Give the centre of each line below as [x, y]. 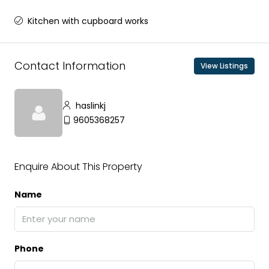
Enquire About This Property [78, 166]
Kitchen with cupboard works [88, 21]
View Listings [224, 65]
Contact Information [70, 66]
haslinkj [89, 105]
